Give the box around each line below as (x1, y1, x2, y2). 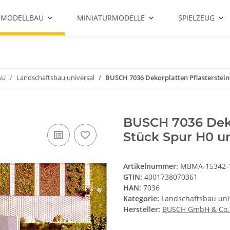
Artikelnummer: (123, 161, 180, 171)
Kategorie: (123, 194, 161, 204)
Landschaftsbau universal (16, 73, 94, 82)
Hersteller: (123, 204, 160, 215)
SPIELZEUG (178, 13, 215, 23)
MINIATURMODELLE (77, 13, 145, 23)
